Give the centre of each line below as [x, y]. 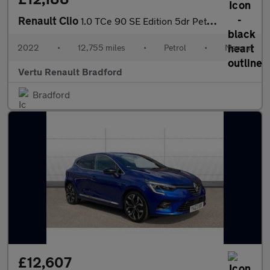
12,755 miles [102, 47]
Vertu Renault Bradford [70, 71]
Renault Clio [49, 20]
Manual [239, 47]
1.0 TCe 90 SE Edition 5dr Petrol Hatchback [144, 21]
